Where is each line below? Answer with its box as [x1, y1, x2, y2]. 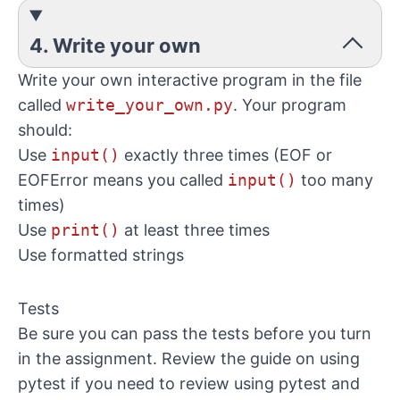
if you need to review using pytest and [66, 374, 360, 393]
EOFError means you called [18, 171, 228, 189]
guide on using [250, 349, 360, 368]
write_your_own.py [66, 96, 233, 114]
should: [18, 121, 72, 139]
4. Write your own [29, 34, 201, 57]
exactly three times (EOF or [120, 146, 332, 164]
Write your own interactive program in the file [18, 71, 362, 89]
